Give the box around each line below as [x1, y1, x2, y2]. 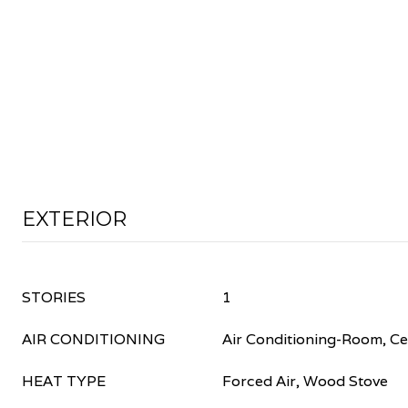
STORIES [22, 288, 86, 307]
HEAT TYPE [22, 372, 106, 391]
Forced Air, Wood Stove [222, 372, 388, 391]
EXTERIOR [22, 207, 127, 231]
